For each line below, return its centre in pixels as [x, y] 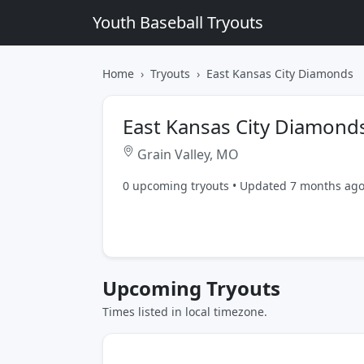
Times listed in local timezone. [185, 312]
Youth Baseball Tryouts [178, 22]
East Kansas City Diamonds [280, 74]
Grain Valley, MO [186, 154]
